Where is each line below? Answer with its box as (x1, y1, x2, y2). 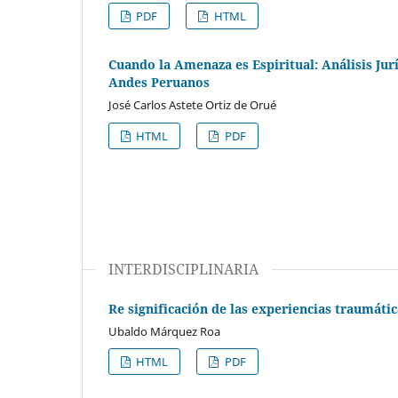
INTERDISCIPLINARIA (108, 259, 259, 279)
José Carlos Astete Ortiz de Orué (108, 96, 276, 113)
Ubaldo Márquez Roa (108, 322, 220, 339)
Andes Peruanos (108, 73, 210, 91)
